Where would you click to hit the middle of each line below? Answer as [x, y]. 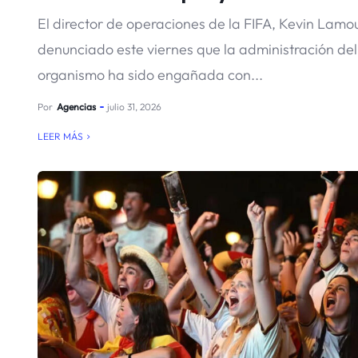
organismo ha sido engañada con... [150, 75]
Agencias [76, 107]
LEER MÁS [60, 136]
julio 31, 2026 [134, 107]
